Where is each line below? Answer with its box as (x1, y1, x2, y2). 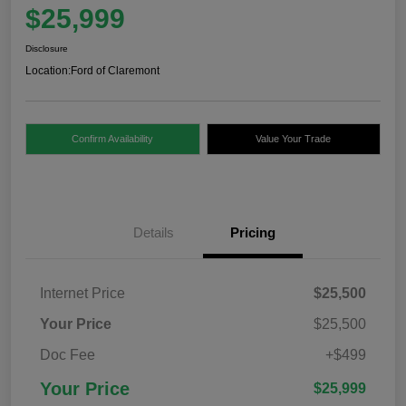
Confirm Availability (72, 132, 154, 144)
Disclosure (25, 43, 68, 53)
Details (132, 224, 174, 240)
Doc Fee (40, 346, 95, 362)
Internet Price (40, 285, 125, 301)
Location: (25, 63, 71, 77)
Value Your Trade (256, 132, 332, 144)
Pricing (230, 224, 275, 240)
